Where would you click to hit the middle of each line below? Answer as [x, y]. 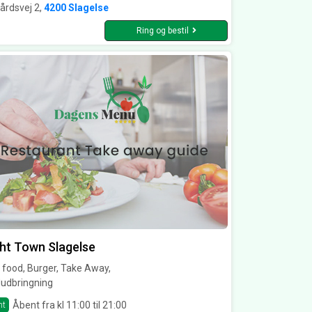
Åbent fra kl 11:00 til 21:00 [70, 305]
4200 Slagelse [76, 8]
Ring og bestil [162, 31]
